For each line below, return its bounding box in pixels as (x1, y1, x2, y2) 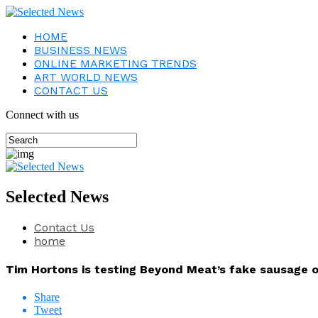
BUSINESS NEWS (34, 43, 127, 57)
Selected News (6, 187, 109, 206)
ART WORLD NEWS (34, 70, 138, 84)
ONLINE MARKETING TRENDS (34, 57, 197, 70)
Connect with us (6, 109, 79, 121)
